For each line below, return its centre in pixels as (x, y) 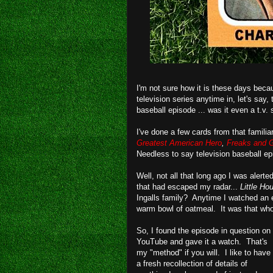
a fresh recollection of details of (192, 263)
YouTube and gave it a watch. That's (202, 241)
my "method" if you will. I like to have (204, 252)
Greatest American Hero (179, 143)
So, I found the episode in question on (204, 230)
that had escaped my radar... (188, 186)
